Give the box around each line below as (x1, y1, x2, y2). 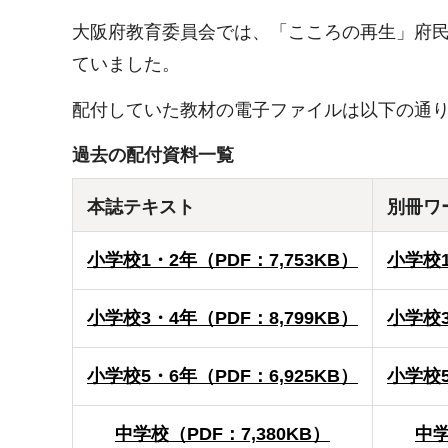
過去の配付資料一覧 (72, 144, 234, 165)
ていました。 (72, 54, 180, 74)
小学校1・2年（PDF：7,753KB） (87, 249, 358, 270)
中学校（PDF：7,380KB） (115, 423, 330, 444)
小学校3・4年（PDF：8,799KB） (87, 307, 358, 328)
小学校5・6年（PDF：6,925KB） (87, 365, 358, 386)
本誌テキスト (87, 196, 195, 217)
